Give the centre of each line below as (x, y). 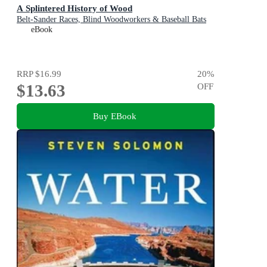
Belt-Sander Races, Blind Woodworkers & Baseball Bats (111, 20)
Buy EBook (114, 116)
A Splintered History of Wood (74, 8)
